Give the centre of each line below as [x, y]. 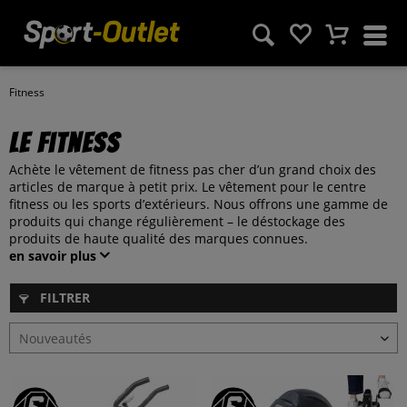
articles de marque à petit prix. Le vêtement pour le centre [188, 187]
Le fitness [65, 143]
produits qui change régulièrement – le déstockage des [177, 221]
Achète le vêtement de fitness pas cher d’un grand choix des [193, 169]
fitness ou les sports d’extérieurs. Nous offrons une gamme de [199, 204]
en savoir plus [53, 256]
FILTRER [63, 298]
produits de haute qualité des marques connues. [159, 238]
